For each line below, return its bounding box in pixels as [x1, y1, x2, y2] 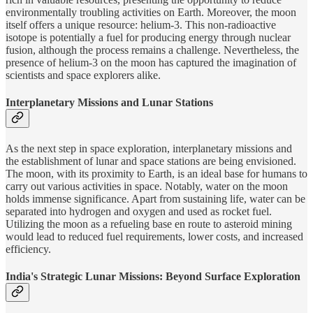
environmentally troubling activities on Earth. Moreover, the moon [6, 6, 296, 18]
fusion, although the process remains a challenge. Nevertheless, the [6, 43, 299, 56]
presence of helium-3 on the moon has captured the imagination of [6, 56, 296, 68]
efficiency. [6, 243, 51, 256]
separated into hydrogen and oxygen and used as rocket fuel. [6, 205, 272, 218]
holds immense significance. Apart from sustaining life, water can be [6, 193, 305, 205]
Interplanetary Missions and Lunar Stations [6, 96, 213, 108]
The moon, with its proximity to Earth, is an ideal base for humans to [6, 168, 307, 180]
